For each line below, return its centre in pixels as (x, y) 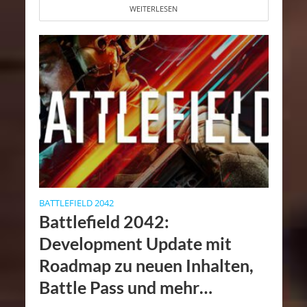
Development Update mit (135, 244)
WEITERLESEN (153, 9)
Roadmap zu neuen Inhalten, (146, 266)
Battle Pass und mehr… (125, 287)
